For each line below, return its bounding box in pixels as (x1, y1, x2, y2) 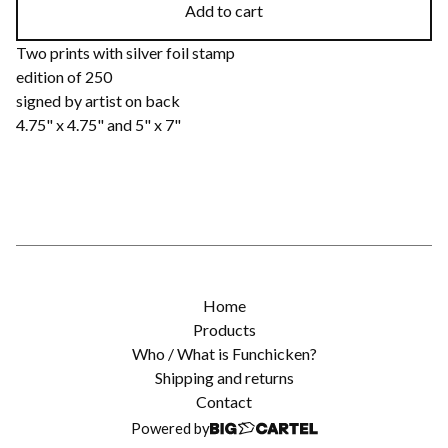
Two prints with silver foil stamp (16, 42, 235, 62)
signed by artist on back (16, 90, 180, 110)
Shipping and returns (154, 368, 294, 387)
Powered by (130, 419, 210, 437)
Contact (196, 392, 252, 411)
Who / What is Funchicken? (131, 344, 317, 363)
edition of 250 (16, 66, 112, 86)
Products (192, 320, 256, 339)
